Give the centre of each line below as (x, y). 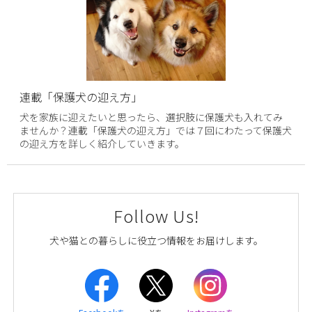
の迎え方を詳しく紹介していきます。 (102, 143)
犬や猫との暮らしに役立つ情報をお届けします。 (156, 240)
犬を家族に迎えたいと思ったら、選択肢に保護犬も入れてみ (151, 117)
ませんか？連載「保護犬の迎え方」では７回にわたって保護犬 (156, 130)
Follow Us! (156, 215)
